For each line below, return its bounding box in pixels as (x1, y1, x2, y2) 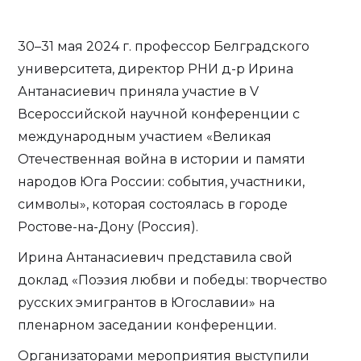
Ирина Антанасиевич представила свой (18, 250, 293, 265)
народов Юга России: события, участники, (18, 174, 305, 189)
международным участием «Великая (18, 129, 272, 144)
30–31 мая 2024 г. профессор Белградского (18, 39, 310, 54)
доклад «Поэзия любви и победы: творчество (18, 272, 328, 288)
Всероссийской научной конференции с (18, 106, 301, 122)
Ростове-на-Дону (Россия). (18, 219, 199, 234)
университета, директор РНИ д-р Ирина (18, 61, 294, 77)
